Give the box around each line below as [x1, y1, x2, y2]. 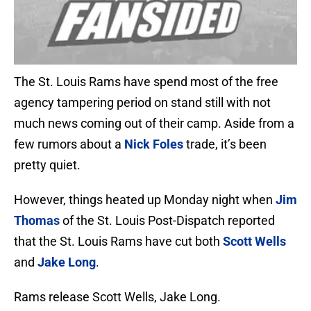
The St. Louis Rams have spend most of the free [14, 74, 278, 90]
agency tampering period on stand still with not [14, 95, 271, 110]
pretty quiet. [14, 158, 81, 173]
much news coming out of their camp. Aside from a [14, 116, 294, 131]
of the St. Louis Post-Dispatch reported [60, 213, 275, 228]
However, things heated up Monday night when [14, 192, 276, 208]
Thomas [14, 213, 60, 228]
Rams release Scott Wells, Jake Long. [14, 289, 221, 305]
